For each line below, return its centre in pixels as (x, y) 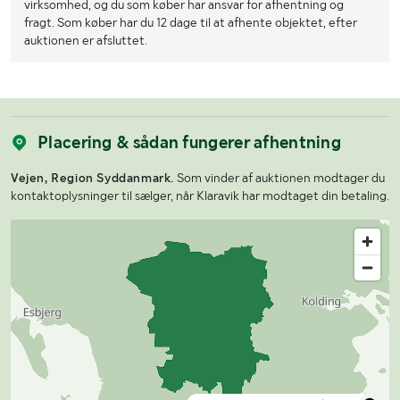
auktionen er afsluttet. (86, 40)
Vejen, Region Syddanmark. (92, 177)
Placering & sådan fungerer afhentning (190, 142)
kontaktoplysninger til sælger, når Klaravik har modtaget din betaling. (200, 195)
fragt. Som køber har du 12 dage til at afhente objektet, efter (191, 22)
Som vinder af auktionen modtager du (279, 177)
